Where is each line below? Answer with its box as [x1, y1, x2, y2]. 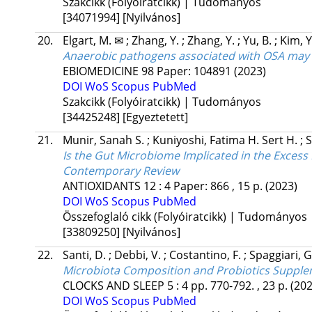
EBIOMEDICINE [62, 63, 139, 79]
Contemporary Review [62, 163, 179, 179]
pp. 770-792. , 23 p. [190, 278, 290, 294]
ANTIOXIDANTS [62, 178, 141, 194]
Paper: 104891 [156, 63, 234, 79]
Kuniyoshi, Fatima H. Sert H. [152, 132, 300, 148]
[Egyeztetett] [122, 109, 188, 125]
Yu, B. [242, 33, 274, 49]
